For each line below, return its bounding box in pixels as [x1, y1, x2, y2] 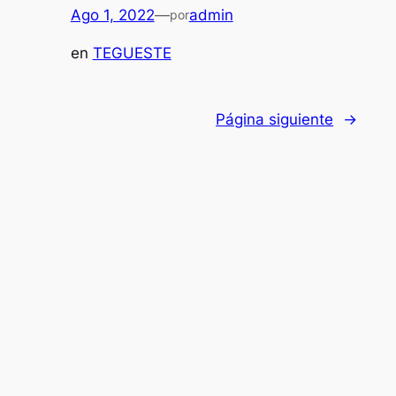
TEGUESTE [92, 43, 171, 62]
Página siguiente [216, 110, 334, 128]
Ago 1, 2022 [70, 5, 155, 24]
